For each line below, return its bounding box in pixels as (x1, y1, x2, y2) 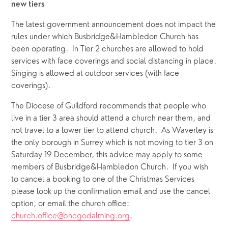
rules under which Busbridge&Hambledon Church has (11, 33, 199, 42)
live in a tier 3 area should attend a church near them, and (11, 115, 211, 123)
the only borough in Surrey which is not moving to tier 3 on (11, 139, 214, 148)
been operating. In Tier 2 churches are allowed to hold (11, 45, 204, 54)
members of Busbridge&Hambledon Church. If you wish (11, 163, 209, 172)
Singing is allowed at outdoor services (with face (11, 70, 180, 78)
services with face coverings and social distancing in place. (11, 58, 217, 66)
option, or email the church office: (129, 200, 136, 209)
